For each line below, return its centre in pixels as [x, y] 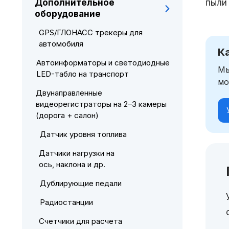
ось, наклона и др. [72, 164]
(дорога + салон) [67, 115]
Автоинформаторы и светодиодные [103, 63]
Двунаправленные [69, 93]
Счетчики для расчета [80, 221]
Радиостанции [66, 202]
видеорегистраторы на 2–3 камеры [101, 104]
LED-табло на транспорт [83, 74]
